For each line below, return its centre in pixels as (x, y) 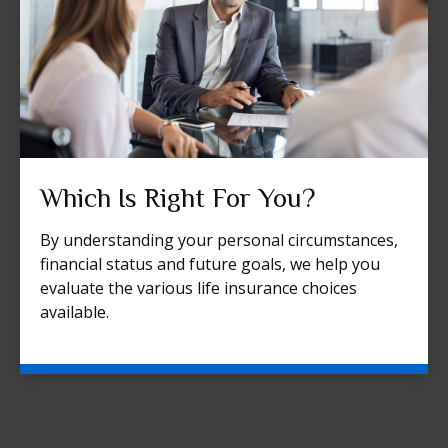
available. (74, 311)
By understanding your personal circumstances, (219, 239)
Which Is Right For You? (177, 197)
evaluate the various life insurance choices (198, 287)
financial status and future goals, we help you (210, 263)
